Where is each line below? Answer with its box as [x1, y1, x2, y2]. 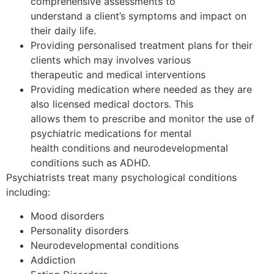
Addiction [31, 253, 75, 266]
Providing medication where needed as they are [31, 83, 252, 96]
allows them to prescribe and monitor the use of [31, 113, 254, 125]
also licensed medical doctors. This [31, 98, 193, 111]
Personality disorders [31, 224, 128, 237]
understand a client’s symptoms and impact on [31, 10, 246, 23]
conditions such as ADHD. [31, 157, 150, 169]
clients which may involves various [31, 54, 191, 67]
